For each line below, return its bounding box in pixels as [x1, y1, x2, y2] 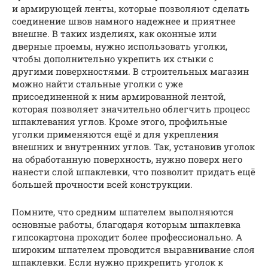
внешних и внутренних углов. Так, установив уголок [12, 140, 255, 153]
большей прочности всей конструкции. [12, 178, 193, 190]
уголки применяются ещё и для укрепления [12, 127, 219, 140]
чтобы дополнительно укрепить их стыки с [12, 52, 214, 65]
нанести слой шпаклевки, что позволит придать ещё [12, 165, 255, 178]
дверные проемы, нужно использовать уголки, [12, 39, 227, 52]
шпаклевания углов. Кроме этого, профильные [12, 115, 227, 127]
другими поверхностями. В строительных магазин [12, 65, 249, 77]
